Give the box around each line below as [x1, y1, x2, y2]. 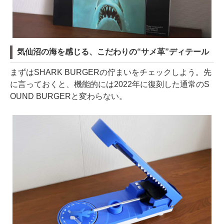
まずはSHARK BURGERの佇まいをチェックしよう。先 [10, 67, 211, 76]
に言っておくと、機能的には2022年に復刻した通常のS [10, 79, 209, 88]
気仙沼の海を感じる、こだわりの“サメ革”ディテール [17, 47, 209, 56]
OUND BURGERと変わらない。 [10, 91, 127, 100]
